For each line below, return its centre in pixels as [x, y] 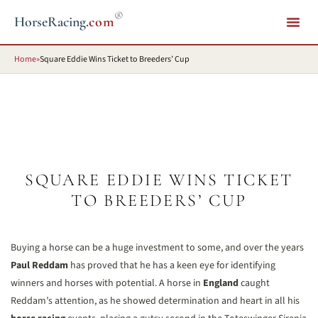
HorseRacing [50, 22]
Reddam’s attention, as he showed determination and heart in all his [155, 301]
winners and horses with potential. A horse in [107, 283]
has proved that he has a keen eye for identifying [172, 265]
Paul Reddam [39, 265]
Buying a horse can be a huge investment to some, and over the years [157, 248]
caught [254, 283]
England [221, 283]
